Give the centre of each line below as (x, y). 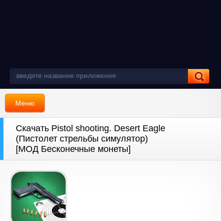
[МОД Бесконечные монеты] (73, 149)
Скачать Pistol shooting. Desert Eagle (91, 128)
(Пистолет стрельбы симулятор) (82, 139)
